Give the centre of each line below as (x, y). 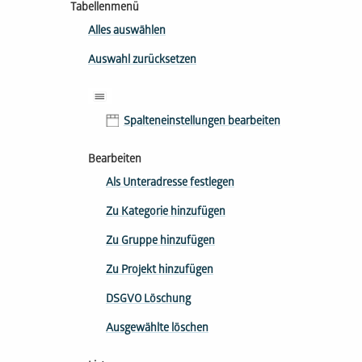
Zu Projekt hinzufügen (160, 271)
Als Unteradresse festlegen (170, 183)
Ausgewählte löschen (157, 329)
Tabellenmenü (105, 8)
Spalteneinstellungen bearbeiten (202, 122)
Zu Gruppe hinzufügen (160, 242)
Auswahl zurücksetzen (142, 61)
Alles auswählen (127, 32)
